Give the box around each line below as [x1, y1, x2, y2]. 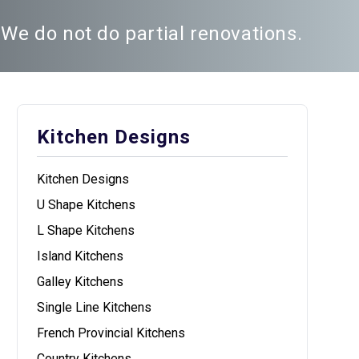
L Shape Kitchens [37, 223, 135, 238]
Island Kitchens [37, 248, 124, 264]
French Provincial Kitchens [37, 325, 186, 341]
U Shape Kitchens [37, 197, 136, 212]
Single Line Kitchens [37, 300, 152, 315]
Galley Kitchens [37, 274, 124, 289]
